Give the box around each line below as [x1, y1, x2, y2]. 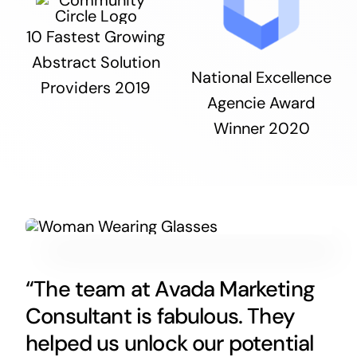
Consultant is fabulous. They [25, 302, 296, 331]
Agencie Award [207, 92, 316, 114]
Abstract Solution [31, 51, 160, 73]
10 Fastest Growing [26, 25, 165, 47]
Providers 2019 [41, 76, 151, 98]
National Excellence [191, 67, 331, 88]
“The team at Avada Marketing [25, 275, 316, 304]
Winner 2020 [213, 118, 310, 139]
